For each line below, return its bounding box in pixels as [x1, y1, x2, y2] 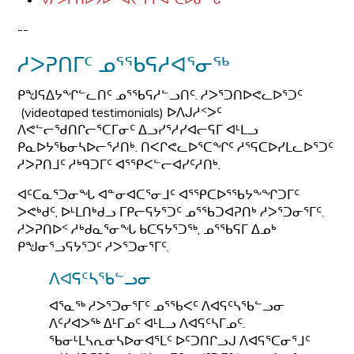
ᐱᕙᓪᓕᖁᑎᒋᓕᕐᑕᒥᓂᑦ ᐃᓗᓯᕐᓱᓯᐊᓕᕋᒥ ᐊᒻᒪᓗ [17, 122, 259, 137]
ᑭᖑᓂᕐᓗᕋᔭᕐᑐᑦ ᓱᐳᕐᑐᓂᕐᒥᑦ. [17, 239, 170, 254]
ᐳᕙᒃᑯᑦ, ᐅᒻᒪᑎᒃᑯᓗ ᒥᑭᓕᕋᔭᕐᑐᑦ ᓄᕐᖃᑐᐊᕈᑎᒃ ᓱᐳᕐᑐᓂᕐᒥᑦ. [17, 204, 325, 220]
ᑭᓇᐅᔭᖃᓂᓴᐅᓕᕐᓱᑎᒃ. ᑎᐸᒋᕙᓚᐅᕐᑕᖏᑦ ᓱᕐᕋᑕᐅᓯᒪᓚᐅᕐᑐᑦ [17, 139, 334, 155]
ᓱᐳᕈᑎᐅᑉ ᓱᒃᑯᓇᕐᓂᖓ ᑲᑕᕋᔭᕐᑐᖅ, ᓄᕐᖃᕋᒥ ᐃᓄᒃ [17, 221, 277, 237]
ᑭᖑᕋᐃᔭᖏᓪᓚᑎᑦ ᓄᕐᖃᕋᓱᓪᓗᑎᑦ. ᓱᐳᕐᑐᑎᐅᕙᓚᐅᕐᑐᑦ [17, 87, 303, 103]
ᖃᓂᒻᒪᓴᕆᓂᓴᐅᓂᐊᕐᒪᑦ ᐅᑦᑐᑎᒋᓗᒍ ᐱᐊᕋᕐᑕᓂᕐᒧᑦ [49, 333, 311, 348]
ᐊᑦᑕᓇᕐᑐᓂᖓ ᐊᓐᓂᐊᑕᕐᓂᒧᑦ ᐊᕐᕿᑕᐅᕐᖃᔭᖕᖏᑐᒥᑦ [17, 186, 300, 202]
